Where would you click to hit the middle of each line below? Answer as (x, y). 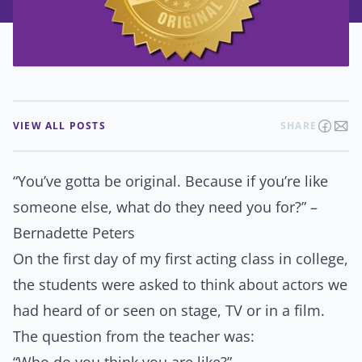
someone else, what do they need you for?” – (165, 207)
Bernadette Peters (74, 233)
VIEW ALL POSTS (59, 126)
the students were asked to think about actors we (180, 285)
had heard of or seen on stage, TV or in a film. (169, 311)
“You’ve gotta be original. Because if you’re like (170, 181)
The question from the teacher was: (134, 337)
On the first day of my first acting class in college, (181, 259)
